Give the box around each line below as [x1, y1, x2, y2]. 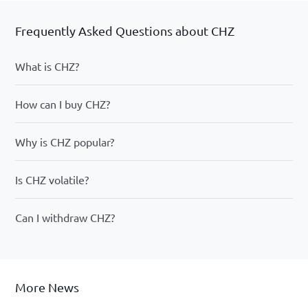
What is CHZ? [15, 59, 79, 73]
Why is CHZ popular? [15, 135, 114, 148]
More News [15, 280, 80, 294]
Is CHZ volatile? [15, 173, 89, 186]
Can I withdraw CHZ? [15, 210, 115, 224]
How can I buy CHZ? [15, 97, 110, 111]
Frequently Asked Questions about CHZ [15, 23, 234, 38]
